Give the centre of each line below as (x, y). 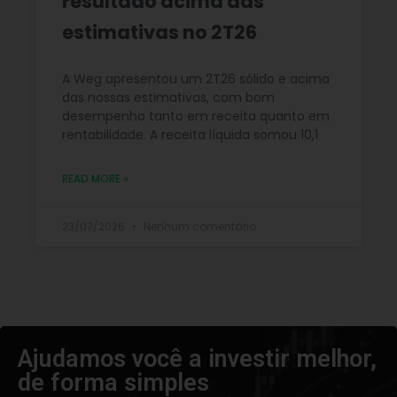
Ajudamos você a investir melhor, (197, 359)
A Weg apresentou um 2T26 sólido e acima (196, 79)
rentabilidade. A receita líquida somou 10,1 (190, 135)
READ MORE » (95, 179)
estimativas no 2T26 (160, 33)
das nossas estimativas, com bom (168, 98)
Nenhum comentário (198, 227)
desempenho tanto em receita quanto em (196, 117)
